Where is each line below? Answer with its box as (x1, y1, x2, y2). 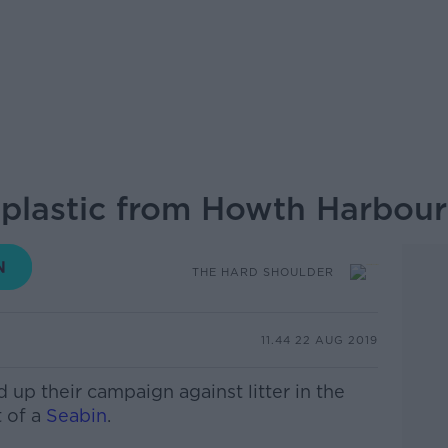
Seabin (45, 405, 107, 426)
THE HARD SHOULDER (191, 264, 334, 279)
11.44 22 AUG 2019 (260, 332, 378, 347)
